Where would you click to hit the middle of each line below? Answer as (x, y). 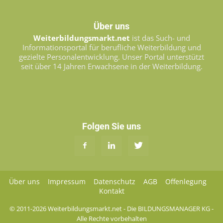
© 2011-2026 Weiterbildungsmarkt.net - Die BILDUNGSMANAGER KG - (111, 209)
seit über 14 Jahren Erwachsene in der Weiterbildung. (111, 66)
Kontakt (111, 191)
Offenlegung (186, 182)
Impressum (66, 182)
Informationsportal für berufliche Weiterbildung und (111, 48)
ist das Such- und (160, 38)
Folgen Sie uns (111, 126)
